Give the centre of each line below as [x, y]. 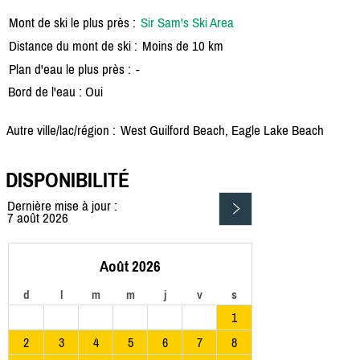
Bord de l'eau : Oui [55, 91]
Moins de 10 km [183, 45]
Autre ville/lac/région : [61, 130]
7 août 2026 [38, 218]
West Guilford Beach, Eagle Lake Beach [222, 130]
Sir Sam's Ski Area [187, 22]
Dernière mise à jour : [62, 206]
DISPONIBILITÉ [67, 180]
